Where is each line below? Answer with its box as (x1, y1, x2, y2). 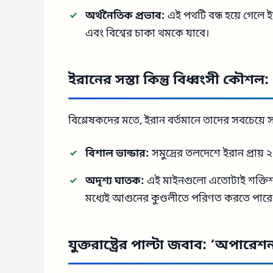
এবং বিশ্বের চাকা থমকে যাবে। (85, 27, 209, 41)
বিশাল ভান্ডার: (85, 147, 149, 161)
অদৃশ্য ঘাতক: (85, 174, 144, 189)
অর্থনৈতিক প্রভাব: (85, 9, 165, 24)
